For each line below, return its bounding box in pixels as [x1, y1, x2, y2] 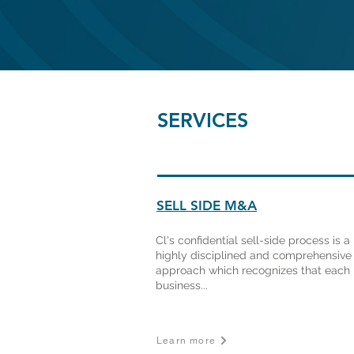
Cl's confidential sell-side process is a [156, 234, 350, 247]
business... [156, 279, 208, 292]
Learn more [156, 335, 216, 346]
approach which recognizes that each [156, 264, 350, 277]
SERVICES [157, 108, 248, 132]
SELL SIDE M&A [156, 198, 257, 213]
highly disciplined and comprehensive [156, 249, 352, 262]
